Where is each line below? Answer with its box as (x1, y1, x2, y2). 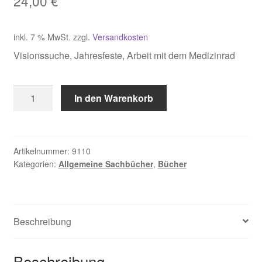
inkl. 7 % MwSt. (13, 30, 71, 43)
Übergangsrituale (12, 99, 85, 113)
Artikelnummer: (13, 145, 72, 157)
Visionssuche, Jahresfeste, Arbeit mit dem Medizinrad (13, 48, 235, 62)
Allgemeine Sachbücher (58, 158, 153, 170)
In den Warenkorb (74, 91, 154, 105)
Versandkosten (92, 30, 148, 43)
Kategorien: (13, 158, 58, 170)
